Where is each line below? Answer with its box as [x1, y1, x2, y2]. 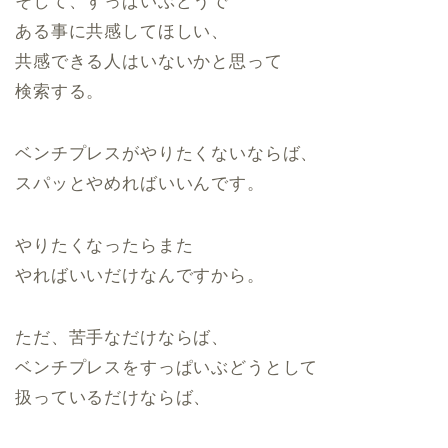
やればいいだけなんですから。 [15, 266, 265, 285]
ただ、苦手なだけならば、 [15, 328, 230, 347]
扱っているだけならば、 [15, 388, 212, 407]
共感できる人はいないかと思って [15, 52, 283, 71]
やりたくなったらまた [15, 236, 194, 255]
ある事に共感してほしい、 [15, 22, 230, 41]
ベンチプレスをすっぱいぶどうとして [15, 358, 319, 377]
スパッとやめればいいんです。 [15, 174, 265, 193]
